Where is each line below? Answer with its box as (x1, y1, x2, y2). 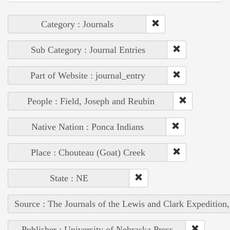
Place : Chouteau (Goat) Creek (30, 147, 145, 158)
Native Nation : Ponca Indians (31, 121, 144, 132)
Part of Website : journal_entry (30, 70, 145, 81)
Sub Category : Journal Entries (30, 44, 145, 55)
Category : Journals (41, 18, 113, 29)
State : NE (49, 172, 88, 183)
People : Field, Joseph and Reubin (27, 95, 155, 106)
